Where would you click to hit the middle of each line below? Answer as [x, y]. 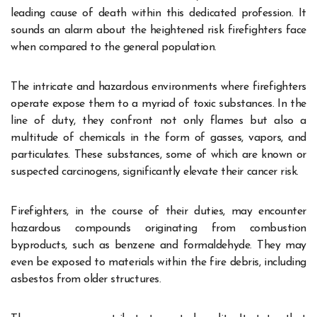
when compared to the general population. [114, 47]
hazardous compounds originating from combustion [158, 228]
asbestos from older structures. [87, 279]
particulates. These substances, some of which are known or [158, 155]
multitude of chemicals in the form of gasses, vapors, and [158, 138]
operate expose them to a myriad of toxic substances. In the [158, 104]
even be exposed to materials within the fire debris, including [158, 262]
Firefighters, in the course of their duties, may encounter [158, 211]
